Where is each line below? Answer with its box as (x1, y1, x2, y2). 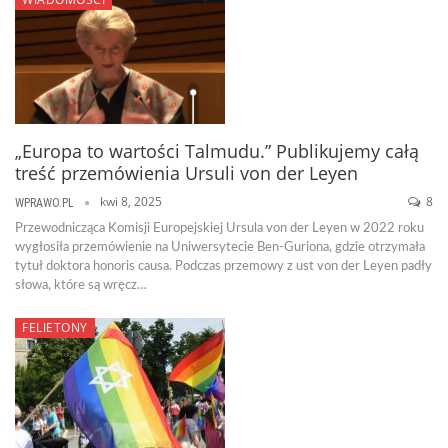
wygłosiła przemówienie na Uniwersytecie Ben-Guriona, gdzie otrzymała (15, 241, 425, 255)
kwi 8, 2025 (100, 193, 162, 211)
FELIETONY (22, 319, 88, 337)
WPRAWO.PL (15, 196, 77, 211)
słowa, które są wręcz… (15, 279, 147, 293)
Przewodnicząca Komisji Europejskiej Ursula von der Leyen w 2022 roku (15, 222, 424, 236)
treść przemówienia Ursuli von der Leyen (15, 161, 358, 186)
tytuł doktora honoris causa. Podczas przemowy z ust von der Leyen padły (15, 260, 432, 274)
